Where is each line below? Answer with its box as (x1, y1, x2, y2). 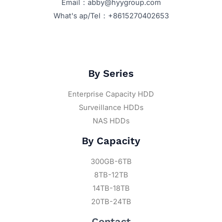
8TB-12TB (94, 170, 128, 179)
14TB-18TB (92, 183, 130, 193)
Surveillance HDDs (78, 103, 144, 112)
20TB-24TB (91, 197, 131, 206)
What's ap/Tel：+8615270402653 (53, 11, 169, 21)
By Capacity (82, 134, 140, 147)
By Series (88, 67, 134, 79)
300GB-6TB (90, 157, 132, 166)
